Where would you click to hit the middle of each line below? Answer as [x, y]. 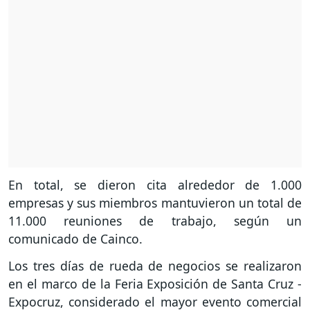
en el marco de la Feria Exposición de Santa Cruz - [155, 284]
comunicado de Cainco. [75, 239]
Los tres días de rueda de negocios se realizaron [155, 266]
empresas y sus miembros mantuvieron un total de [155, 203]
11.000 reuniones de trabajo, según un [155, 221]
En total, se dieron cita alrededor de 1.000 [155, 185]
